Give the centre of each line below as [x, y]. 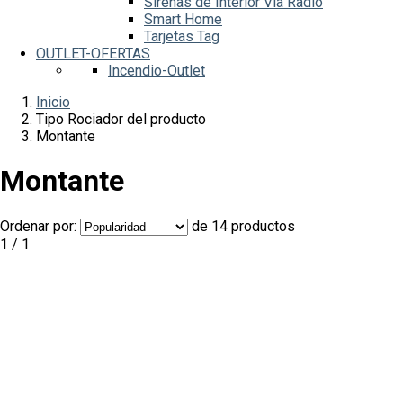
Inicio [53, 102]
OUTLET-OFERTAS [93, 54]
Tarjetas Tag [182, 36]
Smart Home [183, 19]
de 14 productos [243, 226]
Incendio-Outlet [157, 71]
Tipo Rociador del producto [121, 119]
